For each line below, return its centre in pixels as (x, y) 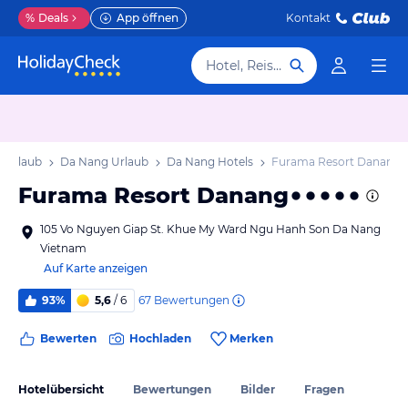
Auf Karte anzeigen (96, 268)
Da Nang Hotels (210, 162)
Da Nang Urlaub (104, 162)
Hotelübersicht (61, 389)
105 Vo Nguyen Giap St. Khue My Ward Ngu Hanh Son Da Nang (210, 229)
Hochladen (160, 338)
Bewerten (68, 338)
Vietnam (63, 248)
